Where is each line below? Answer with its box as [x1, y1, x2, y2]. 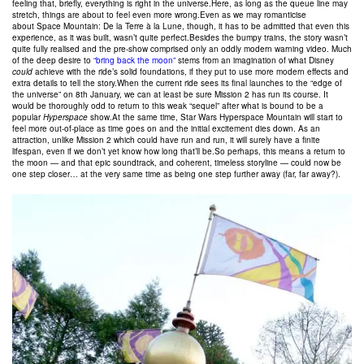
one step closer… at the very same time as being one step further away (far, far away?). [12, 168, 340, 180]
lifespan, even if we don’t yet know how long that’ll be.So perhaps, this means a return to [12, 145, 345, 157]
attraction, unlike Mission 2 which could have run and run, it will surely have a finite [12, 134, 320, 145]
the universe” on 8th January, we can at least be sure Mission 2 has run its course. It [12, 89, 328, 100]
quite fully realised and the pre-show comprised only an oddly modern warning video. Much [12, 43, 352, 54]
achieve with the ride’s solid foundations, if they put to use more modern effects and [32, 66, 349, 77]
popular [12, 111, 43, 123]
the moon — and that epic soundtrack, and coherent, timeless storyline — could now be [12, 157, 341, 168]
